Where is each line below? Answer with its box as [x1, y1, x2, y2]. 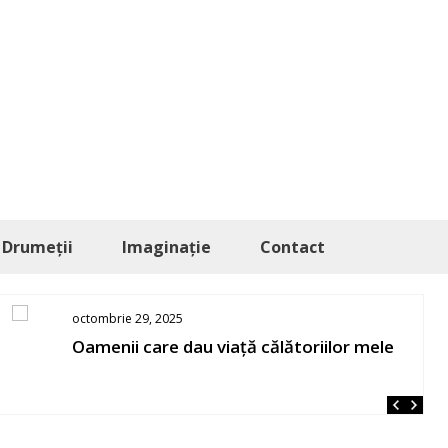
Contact [260, 236, 325, 258]
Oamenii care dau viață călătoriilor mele [72, 335, 395, 358]
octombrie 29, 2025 [72, 310, 184, 327]
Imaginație [122, 236, 211, 258]
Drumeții [2, 236, 73, 258]
